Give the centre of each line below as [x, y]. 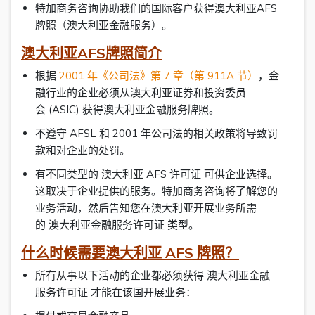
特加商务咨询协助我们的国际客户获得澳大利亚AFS [156, 8]
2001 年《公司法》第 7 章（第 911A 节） [159, 76]
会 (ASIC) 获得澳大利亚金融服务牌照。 [127, 110]
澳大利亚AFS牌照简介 [91, 53]
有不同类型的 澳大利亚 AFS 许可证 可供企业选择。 [156, 174]
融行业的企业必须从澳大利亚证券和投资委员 [141, 93]
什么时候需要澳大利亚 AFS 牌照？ [130, 253]
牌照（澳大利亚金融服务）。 [104, 25]
